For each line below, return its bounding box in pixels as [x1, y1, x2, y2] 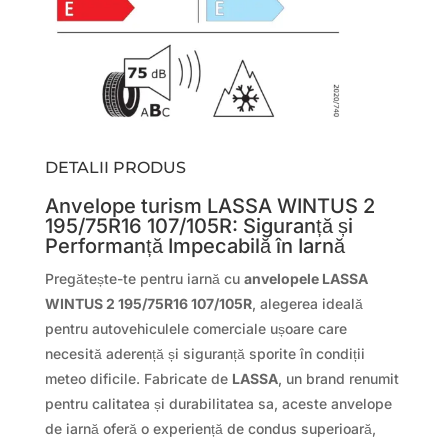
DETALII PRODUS [44, 158, 186, 178]
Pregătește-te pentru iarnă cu [44, 270, 244, 288]
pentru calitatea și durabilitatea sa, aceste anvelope [44, 395, 392, 413]
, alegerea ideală [251, 295, 363, 313]
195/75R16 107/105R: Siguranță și [44, 214, 353, 239]
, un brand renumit [277, 370, 399, 388]
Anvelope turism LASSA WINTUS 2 [44, 194, 375, 219]
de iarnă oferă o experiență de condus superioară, [44, 420, 376, 438]
